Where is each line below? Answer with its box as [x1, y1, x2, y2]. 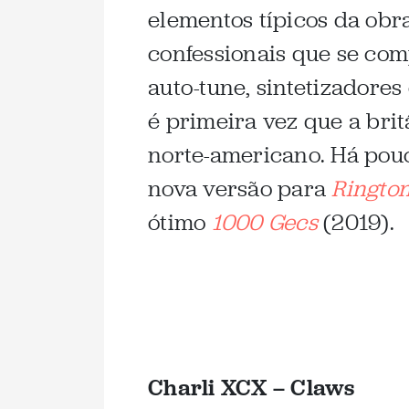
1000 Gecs [211, 207, 318, 237]
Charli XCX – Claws [148, 372, 355, 401]
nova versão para [148, 173, 332, 204]
